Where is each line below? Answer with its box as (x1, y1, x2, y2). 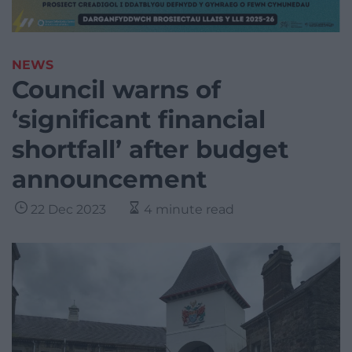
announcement (12, 164, 207, 195)
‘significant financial (12, 104, 266, 135)
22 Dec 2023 (31, 202, 106, 218)
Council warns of (12, 75, 221, 105)
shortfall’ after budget (12, 134, 288, 165)
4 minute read (144, 202, 234, 218)
